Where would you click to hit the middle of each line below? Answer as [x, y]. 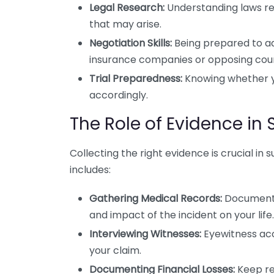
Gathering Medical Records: [156, 198]
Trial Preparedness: [136, 79]
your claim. [115, 250]
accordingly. [119, 95]
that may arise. [125, 24]
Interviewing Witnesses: [145, 234]
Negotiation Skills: [131, 43]
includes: [90, 170]
